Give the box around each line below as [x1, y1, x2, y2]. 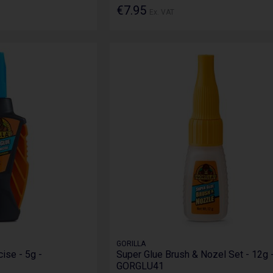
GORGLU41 [116, 260, 164, 272]
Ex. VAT [149, 8, 174, 17]
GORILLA [116, 239, 146, 248]
